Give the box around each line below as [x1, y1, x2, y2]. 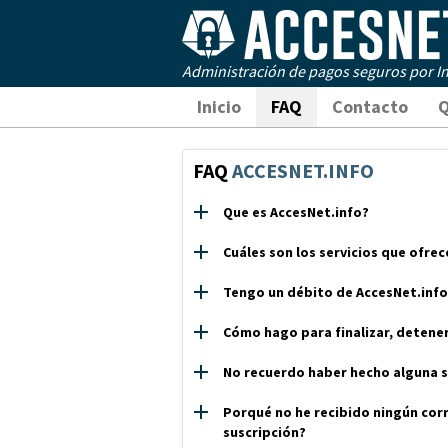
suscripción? [223, 423, 306, 441]
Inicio [197, 95, 241, 118]
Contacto [332, 95, 408, 118]
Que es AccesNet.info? [223, 203, 369, 221]
